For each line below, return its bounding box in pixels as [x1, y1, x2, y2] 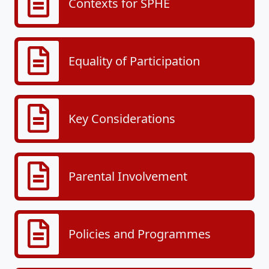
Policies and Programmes [68, 225, 211, 242]
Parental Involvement [68, 168, 187, 184]
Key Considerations [68, 110, 175, 127]
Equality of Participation [68, 52, 200, 69]
